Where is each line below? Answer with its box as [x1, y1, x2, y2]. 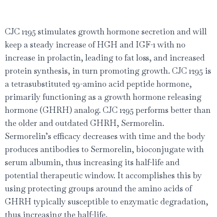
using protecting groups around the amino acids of [5, 183, 192, 194]
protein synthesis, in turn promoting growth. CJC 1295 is [5, 65, 211, 77]
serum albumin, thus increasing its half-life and [5, 157, 180, 168]
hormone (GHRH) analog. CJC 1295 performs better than [5, 105, 211, 116]
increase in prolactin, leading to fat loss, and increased [5, 52, 205, 63]
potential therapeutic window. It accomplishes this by [5, 170, 202, 181]
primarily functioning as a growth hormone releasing [5, 92, 201, 103]
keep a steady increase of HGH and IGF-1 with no [5, 39, 186, 50]
